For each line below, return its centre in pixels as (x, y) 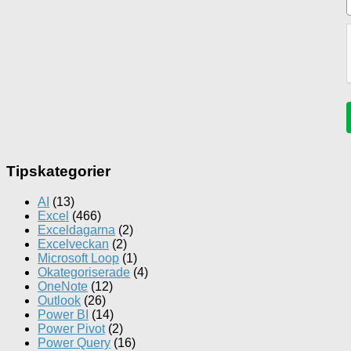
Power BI (63, 315)
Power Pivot (71, 329)
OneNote (63, 287)
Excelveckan (73, 244)
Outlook (59, 301)
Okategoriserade (84, 273)
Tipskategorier (58, 172)
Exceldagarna (76, 230)
